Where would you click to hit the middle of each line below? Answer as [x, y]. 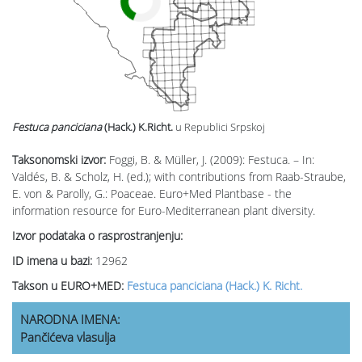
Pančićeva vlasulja [68, 337]
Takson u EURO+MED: [69, 286]
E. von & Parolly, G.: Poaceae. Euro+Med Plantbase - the [152, 194]
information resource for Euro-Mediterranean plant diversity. [164, 211]
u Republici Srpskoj [220, 127]
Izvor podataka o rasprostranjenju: [97, 236]
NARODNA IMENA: [70, 320]
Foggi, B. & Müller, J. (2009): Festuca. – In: [212, 160]
